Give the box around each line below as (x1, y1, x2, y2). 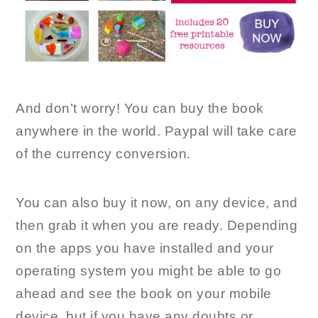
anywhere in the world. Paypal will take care (16, 124, 297, 139)
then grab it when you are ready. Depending (16, 218, 298, 234)
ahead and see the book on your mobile (16, 286, 272, 302)
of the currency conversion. (16, 146, 191, 162)
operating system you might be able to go (16, 263, 282, 279)
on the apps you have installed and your (16, 241, 274, 256)
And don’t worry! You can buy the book (16, 101, 264, 116)
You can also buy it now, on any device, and (16, 195, 298, 211)
